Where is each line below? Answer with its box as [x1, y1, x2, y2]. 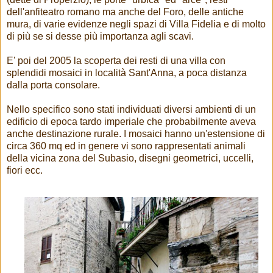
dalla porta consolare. [7, 80, 100, 91]
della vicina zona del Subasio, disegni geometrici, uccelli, [7, 153, 253, 164]
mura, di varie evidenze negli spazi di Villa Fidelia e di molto [7, 19, 266, 30]
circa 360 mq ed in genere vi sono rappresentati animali [7, 141, 246, 152]
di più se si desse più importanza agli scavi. [7, 31, 194, 42]
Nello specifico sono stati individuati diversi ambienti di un [7, 104, 256, 115]
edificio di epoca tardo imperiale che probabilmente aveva [7, 116, 256, 127]
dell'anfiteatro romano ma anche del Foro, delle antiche [7, 7, 244, 18]
